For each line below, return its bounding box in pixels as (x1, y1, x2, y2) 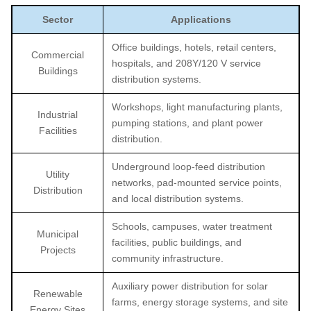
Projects (40, 244, 76, 255)
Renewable (33, 287, 83, 299)
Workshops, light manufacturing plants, (112, 101, 283, 112)
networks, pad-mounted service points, (112, 176, 282, 188)
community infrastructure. (112, 252, 224, 264)
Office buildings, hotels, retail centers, (112, 41, 276, 53)
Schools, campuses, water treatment (112, 220, 272, 232)
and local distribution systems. (112, 192, 244, 204)
